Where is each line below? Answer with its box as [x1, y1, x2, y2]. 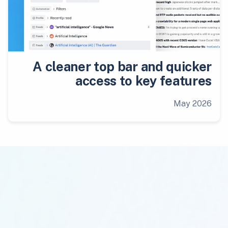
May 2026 [174, 99, 212, 109]
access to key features [75, 73, 212, 89]
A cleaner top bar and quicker [33, 59, 212, 75]
